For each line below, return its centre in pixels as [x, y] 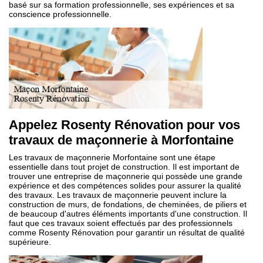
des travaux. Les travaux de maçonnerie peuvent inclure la [118, 195]
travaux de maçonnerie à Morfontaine [121, 140]
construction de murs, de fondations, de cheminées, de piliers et [128, 204]
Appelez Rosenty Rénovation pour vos [124, 125]
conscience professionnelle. [60, 14]
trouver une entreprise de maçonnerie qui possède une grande [126, 176]
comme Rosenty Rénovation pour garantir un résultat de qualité [127, 232]
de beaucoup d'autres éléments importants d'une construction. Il [128, 214]
